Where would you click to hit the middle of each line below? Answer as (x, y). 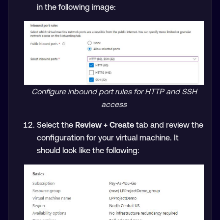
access (114, 104)
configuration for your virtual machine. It (108, 138)
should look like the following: (88, 151)
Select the (56, 125)
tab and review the (168, 125)
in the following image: (76, 7)
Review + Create (104, 125)
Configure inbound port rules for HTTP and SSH (114, 92)
